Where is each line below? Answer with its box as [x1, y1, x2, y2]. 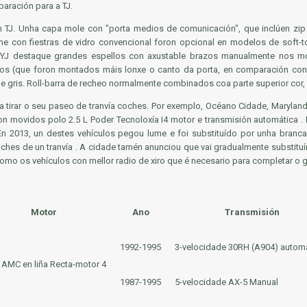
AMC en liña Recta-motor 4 [1, 259, 106, 269]
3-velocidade [175, 242, 228, 252]
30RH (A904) [228, 242, 278, 252]
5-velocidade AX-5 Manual [175, 277, 278, 287]
